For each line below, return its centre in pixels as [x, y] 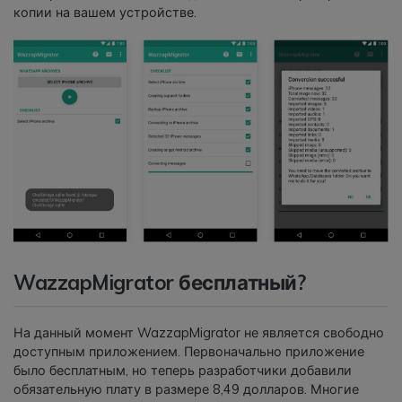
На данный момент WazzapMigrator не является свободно [199, 332]
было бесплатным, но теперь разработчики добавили [183, 370]
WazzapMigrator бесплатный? [160, 282]
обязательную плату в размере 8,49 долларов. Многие [186, 389]
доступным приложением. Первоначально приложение [189, 351]
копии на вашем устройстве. [105, 12]
